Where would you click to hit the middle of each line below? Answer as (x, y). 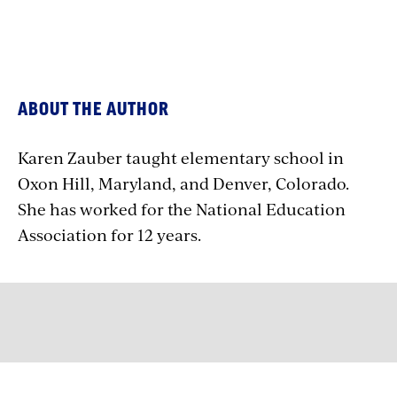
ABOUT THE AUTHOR (93, 110)
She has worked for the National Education (182, 209)
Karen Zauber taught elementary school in (181, 157)
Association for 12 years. (109, 234)
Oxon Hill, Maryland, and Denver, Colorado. (183, 183)
